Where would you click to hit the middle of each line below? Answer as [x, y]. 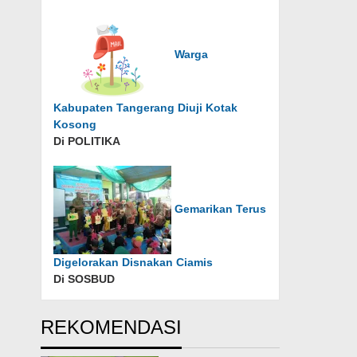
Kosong [75, 124]
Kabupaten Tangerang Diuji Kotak [146, 108]
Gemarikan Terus [221, 209]
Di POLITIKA [87, 141]
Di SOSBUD [84, 279]
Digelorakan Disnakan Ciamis [133, 262]
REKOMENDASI [112, 327]
